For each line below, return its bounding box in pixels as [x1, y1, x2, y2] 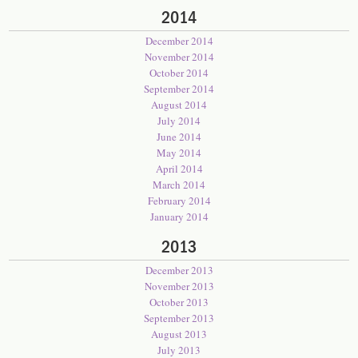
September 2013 [144, 311, 214, 325]
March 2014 [153, 177, 205, 192]
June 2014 [157, 129, 201, 144]
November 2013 [144, 279, 214, 293]
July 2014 [157, 113, 201, 128]
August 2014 [151, 97, 207, 112]
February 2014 [147, 193, 211, 208]
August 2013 [151, 327, 207, 341]
